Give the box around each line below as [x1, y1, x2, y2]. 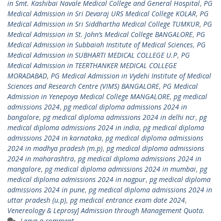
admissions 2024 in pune [7, 185, 85, 194]
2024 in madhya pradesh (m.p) [7, 144, 103, 153]
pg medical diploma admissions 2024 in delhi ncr [43, 112, 195, 122]
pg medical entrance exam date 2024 [70, 195, 185, 205]
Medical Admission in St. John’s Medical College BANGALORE [7, 30, 192, 39]
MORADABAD [7, 71, 47, 80]
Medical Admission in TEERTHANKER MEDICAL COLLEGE [7, 61, 177, 70]
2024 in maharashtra [7, 154, 74, 163]
